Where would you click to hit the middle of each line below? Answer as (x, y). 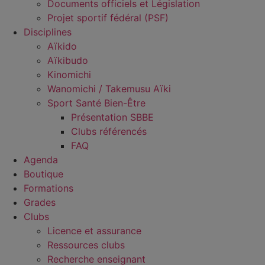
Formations (49, 188)
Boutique (43, 174)
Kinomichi (69, 75)
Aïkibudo (68, 60)
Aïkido (62, 46)
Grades (40, 202)
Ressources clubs (86, 245)
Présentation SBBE (112, 117)
